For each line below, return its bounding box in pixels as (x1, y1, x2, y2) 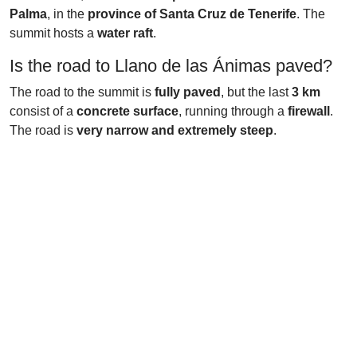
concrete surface (76, 104, 178, 118)
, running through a (178, 104, 288, 118)
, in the (47, 7, 88, 21)
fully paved (155, 85, 221, 99)
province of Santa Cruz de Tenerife (88, 7, 296, 21)
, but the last (221, 85, 292, 99)
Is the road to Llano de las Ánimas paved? (10, 56, 332, 76)
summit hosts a (10, 26, 97, 40)
